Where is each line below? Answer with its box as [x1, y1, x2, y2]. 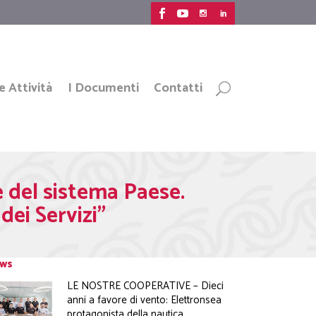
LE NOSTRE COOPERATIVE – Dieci [67, 277, 224, 295]
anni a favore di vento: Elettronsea [67, 291, 222, 309]
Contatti [154, 78, 203, 99]
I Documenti [67, 78, 139, 99]
